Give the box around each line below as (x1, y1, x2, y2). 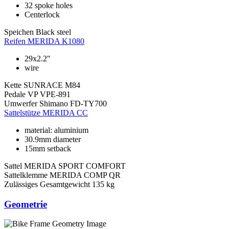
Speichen (4, 27, 34, 36)
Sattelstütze (4, 108, 40, 117)
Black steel (36, 27, 71, 36)
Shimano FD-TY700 (39, 99, 107, 108)
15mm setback (25, 144, 71, 153)
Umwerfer (4, 99, 37, 108)
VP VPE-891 (28, 89, 71, 99)
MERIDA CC (42, 108, 88, 117)
